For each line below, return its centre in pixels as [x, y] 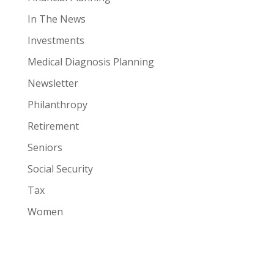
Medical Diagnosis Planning [91, 62]
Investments [56, 40]
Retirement [53, 126]
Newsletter [53, 83]
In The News [56, 19]
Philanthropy [57, 105]
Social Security [60, 169]
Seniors [45, 147]
